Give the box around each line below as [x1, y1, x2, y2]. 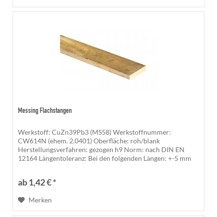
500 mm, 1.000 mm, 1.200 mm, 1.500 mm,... [18, 163, 148, 171]
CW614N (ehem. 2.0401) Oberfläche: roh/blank [18, 137, 160, 145]
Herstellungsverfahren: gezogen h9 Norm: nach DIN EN [18, 145, 185, 154]
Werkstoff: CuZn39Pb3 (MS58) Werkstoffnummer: [18, 128, 171, 137]
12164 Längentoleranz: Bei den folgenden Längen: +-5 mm [18, 154, 192, 163]
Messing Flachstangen [18, 107, 72, 115]
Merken [29, 196, 52, 204]
